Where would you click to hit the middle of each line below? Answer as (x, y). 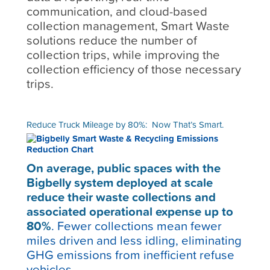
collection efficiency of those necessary (134, 69)
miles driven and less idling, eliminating (134, 240)
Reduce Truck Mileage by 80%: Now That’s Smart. (125, 124)
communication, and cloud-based (117, 11)
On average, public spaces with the (124, 168)
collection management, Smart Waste (128, 25)
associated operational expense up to (130, 212)
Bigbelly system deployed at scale (120, 183)
